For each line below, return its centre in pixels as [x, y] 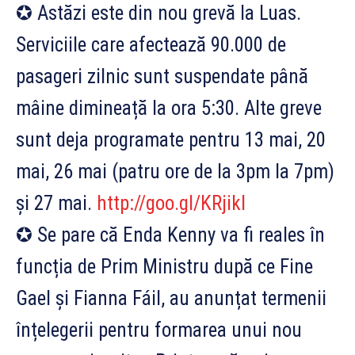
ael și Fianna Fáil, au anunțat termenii [177, 298]
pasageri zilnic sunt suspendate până [162, 76]
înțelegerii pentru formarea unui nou [159, 330]
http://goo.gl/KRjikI [171, 203]
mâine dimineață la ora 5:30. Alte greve [169, 108]
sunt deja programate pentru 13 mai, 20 [171, 139]
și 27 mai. [56, 203]
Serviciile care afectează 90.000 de [151, 44]
